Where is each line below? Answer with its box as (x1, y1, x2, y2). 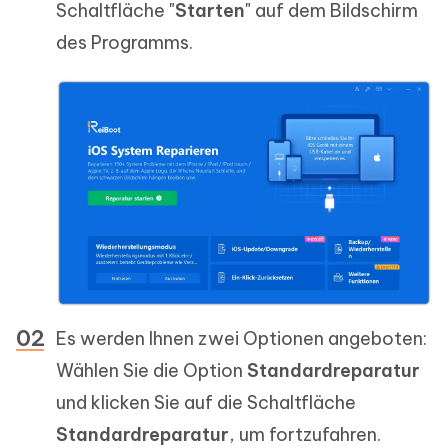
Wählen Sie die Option (56, 359, 247, 383)
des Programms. (56, 30, 193, 54)
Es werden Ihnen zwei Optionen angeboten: (56, 327, 427, 351)
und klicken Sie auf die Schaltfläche (56, 391, 356, 415)
